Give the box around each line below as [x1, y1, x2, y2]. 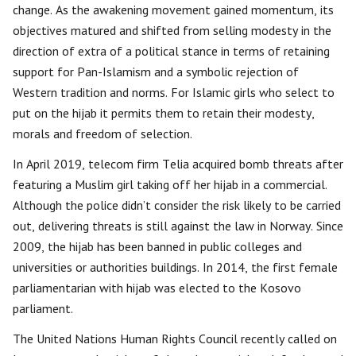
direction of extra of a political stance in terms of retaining [13, 43, 330, 59]
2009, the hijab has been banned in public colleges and [13, 238, 302, 254]
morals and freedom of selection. [13, 126, 192, 141]
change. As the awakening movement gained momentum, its [13, 2, 334, 17]
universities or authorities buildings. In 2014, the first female [13, 259, 338, 275]
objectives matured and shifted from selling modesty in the [13, 22, 331, 38]
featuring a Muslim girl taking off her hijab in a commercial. [13, 176, 327, 192]
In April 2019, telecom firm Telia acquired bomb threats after [13, 156, 343, 172]
